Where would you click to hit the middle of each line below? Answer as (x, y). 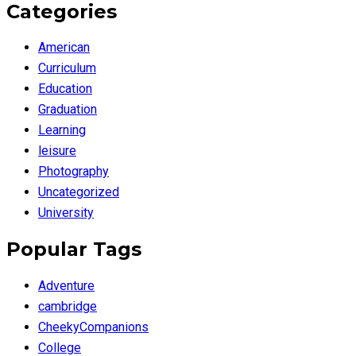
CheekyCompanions (93, 327)
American (64, 48)
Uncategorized (79, 192)
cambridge (68, 307)
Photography (74, 172)
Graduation (68, 110)
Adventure (66, 286)
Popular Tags (74, 250)
